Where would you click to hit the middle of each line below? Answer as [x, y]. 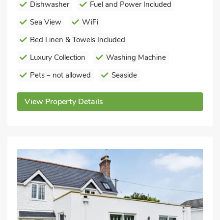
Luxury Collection [58, 58]
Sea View [46, 22]
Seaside [124, 75]
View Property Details [64, 102]
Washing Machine [136, 58]
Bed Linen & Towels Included [78, 40]
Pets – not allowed [60, 75]
